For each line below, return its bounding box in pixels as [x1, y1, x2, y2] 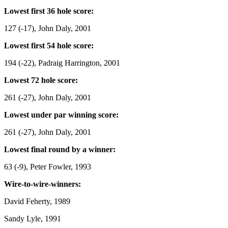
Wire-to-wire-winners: [4, 179, 81, 188]
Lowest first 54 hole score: [4, 41, 94, 50]
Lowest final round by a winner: [4, 145, 116, 154]
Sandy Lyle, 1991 [4, 214, 61, 223]
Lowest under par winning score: [4, 110, 119, 119]
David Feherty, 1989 [4, 196, 70, 206]
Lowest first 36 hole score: [4, 6, 94, 15]
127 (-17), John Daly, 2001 [4, 23, 91, 33]
